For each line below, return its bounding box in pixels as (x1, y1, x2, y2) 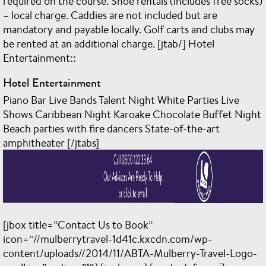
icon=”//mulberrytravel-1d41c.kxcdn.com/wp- (3, 232, 212, 246)
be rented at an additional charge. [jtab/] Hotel (3, 36, 214, 50)
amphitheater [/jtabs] (3, 135, 99, 150)
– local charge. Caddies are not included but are (3, 8, 217, 22)
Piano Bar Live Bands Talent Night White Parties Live (3, 93, 239, 107)
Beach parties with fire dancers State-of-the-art (3, 121, 220, 135)
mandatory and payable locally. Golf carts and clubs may (3, 22, 255, 36)
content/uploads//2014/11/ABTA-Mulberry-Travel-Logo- (3, 246, 257, 260)
